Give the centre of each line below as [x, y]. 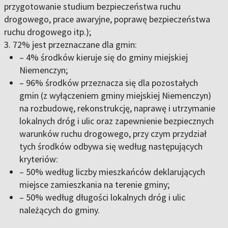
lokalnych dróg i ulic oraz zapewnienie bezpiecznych [117, 121]
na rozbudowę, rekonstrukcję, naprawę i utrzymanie [117, 108]
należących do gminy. [60, 210]
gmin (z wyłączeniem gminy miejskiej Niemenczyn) [115, 96]
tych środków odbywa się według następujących [111, 147]
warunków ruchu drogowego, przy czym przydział [113, 134]
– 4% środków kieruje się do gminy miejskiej [104, 58]
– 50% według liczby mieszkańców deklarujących [112, 172]
